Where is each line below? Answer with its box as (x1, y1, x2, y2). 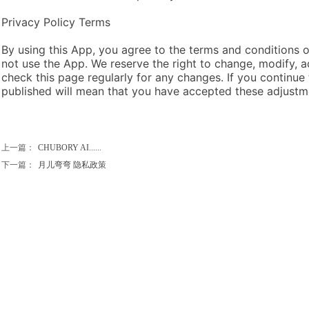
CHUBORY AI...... (38, 143, 101, 152)
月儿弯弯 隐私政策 (38, 160, 106, 170)
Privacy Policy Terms (1, 15, 110, 29)
